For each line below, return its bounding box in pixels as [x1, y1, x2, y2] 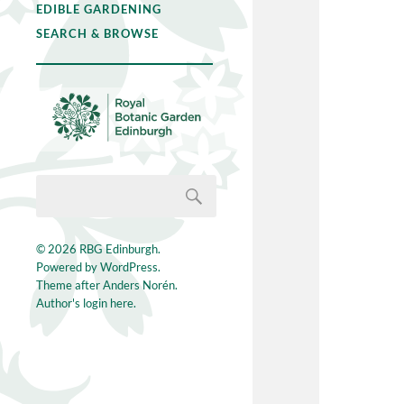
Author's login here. [36, 296, 136, 311]
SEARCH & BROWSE [36, 26, 159, 41]
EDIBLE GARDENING [36, 2, 161, 16]
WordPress [100, 260, 158, 275]
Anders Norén [103, 278, 175, 293]
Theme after [36, 278, 103, 293]
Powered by [36, 260, 100, 275]
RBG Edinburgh [79, 242, 158, 257]
